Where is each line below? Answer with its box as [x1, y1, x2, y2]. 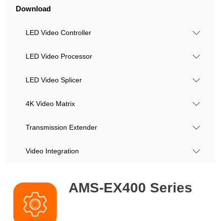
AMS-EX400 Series [69, 180, 192, 195]
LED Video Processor [26, 52, 92, 60]
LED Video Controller [26, 29, 91, 37]
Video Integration [26, 147, 79, 155]
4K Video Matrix [26, 100, 75, 108]
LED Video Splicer [26, 76, 82, 84]
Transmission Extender [26, 123, 97, 131]
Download [16, 4, 51, 13]
